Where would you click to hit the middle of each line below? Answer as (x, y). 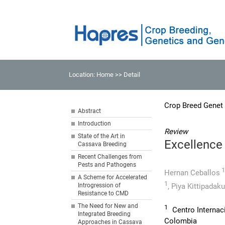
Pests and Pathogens (107, 165)
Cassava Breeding (102, 144)
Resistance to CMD (103, 193)
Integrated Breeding (104, 214)
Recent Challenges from (110, 157)
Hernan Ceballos (192, 173)
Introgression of (99, 185)
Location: (83, 75)
